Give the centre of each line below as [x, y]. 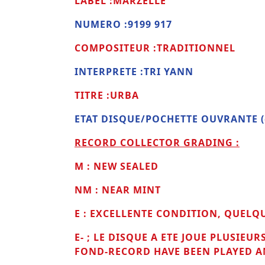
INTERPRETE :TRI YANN [134, 72]
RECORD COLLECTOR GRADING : [157, 143]
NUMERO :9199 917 [123, 25]
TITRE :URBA [107, 96]
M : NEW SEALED [117, 167]
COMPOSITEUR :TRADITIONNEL [155, 48]
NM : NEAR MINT [118, 190]
